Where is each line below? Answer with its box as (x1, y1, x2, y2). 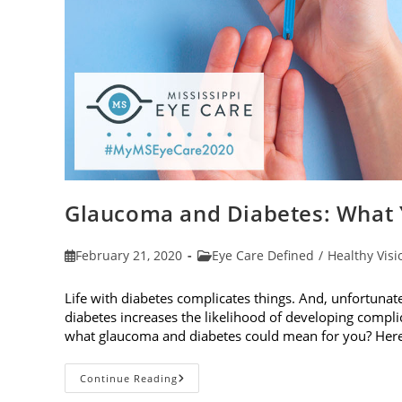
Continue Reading (80, 371, 178, 385)
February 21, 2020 (75, 246, 183, 264)
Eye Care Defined (212, 246, 314, 264)
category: (197, 264, 252, 282)
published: (64, 264, 128, 282)
